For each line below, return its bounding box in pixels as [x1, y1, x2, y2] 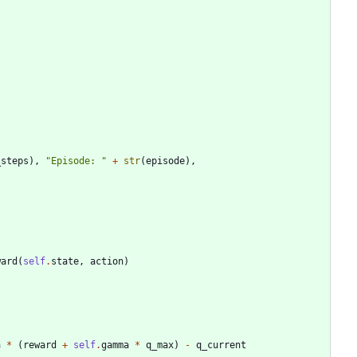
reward [23, 339, 57, 351]
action [90, 255, 124, 267]
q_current [196, 339, 246, 351]
